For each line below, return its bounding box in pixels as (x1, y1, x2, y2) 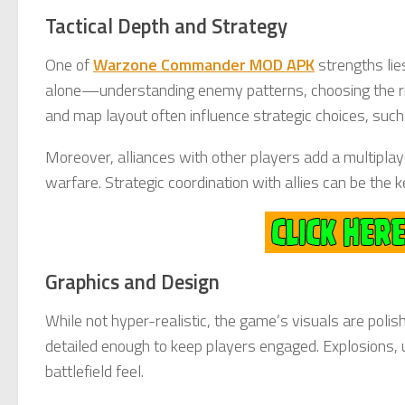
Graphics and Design (45, 267, 220, 298)
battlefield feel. (45, 359, 144, 384)
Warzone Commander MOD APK (93, 52, 315, 78)
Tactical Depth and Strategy (45, 11, 287, 42)
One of (45, 52, 93, 78)
